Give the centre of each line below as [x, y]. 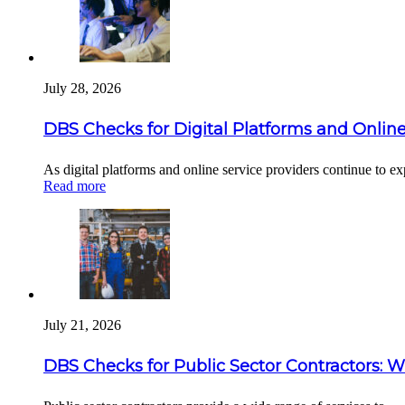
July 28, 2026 [82, 89]
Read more [75, 186]
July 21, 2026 [82, 325]
